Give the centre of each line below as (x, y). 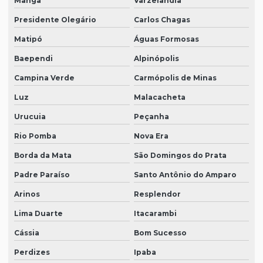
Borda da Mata (43, 156)
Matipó (28, 39)
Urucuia (30, 117)
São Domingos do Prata (180, 156)
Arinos (27, 194)
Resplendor (157, 194)
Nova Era (151, 136)
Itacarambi (155, 214)
